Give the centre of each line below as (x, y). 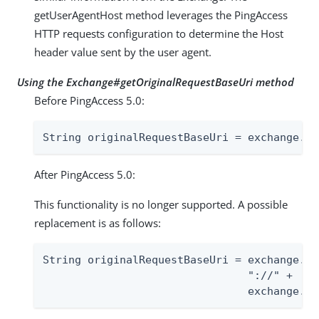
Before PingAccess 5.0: (89, 100)
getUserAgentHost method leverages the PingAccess (161, 15)
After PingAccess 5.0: (85, 174)
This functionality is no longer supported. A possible (161, 204)
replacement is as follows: (98, 223)
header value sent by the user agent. (123, 52)
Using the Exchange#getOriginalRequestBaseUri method (156, 82)
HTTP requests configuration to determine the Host (159, 33)
